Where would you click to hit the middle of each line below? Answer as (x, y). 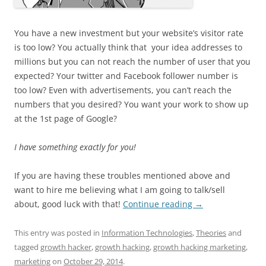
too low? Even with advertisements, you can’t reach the (123, 90)
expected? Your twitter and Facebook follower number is (126, 75)
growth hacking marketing (199, 247)
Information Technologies (147, 232)
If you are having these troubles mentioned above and (122, 175)
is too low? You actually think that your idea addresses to (128, 47)
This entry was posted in (58, 232)
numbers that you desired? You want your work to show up (132, 104)
